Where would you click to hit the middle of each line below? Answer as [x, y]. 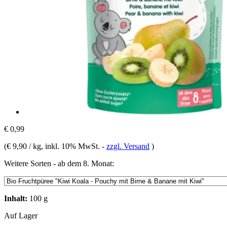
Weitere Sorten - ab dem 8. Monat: [59, 163]
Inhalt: [16, 198]
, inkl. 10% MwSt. [71, 146]
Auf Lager [21, 215]
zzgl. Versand [128, 146]
